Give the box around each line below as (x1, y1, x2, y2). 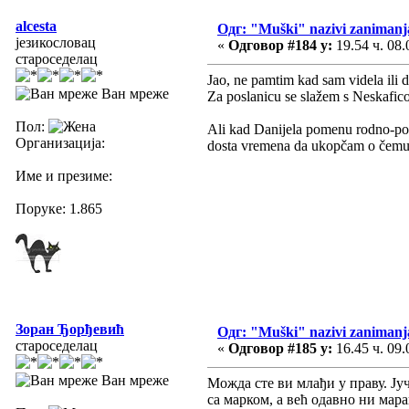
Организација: (16, 134, 105, 151)
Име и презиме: (16, 167, 112, 184)
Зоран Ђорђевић (16, 320, 124, 337)
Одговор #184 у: (228, 37, 332, 53)
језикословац (16, 34, 96, 50)
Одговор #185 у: (228, 340, 332, 356)
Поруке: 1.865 (16, 200, 102, 216)
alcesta (16, 17, 57, 34)
